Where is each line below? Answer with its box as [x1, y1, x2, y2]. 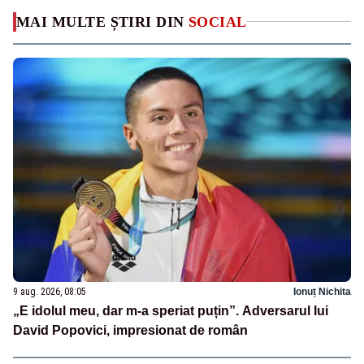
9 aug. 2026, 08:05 [13, 286, 86, 298]
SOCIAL [188, 13, 247, 30]
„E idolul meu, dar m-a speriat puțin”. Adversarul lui [13, 304, 328, 318]
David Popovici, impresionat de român [13, 323, 248, 338]
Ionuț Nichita [293, 286, 351, 298]
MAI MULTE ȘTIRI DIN [16, 13, 188, 30]
